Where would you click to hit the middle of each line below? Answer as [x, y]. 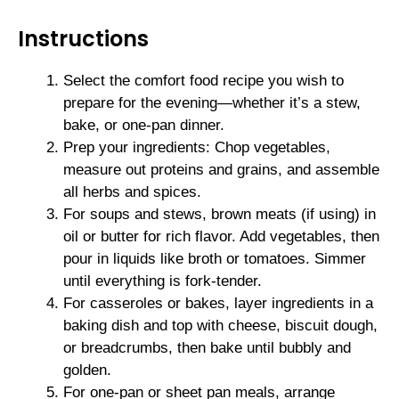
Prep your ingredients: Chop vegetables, [197, 148]
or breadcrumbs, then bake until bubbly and [207, 348]
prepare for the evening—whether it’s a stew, [212, 103]
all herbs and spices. [132, 192]
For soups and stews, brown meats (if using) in [220, 215]
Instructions [83, 39]
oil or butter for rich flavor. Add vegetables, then [221, 237]
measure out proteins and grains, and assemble [221, 170]
